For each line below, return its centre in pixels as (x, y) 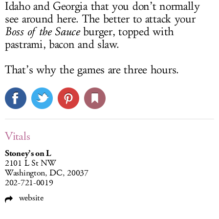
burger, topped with (127, 32)
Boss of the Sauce (42, 32)
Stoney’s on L (28, 154)
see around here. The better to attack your (100, 19)
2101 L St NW (30, 164)
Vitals (18, 137)
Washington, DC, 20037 (47, 173)
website (30, 198)
